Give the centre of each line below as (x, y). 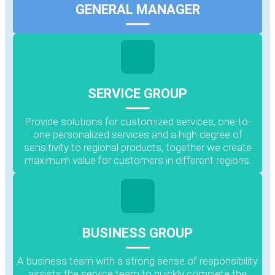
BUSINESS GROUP (137, 233)
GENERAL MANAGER (137, 9)
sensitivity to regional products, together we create (137, 147)
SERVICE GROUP (137, 93)
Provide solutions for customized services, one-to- (137, 121)
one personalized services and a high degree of (137, 134)
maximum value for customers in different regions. (137, 160)
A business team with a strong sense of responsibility (137, 261)
